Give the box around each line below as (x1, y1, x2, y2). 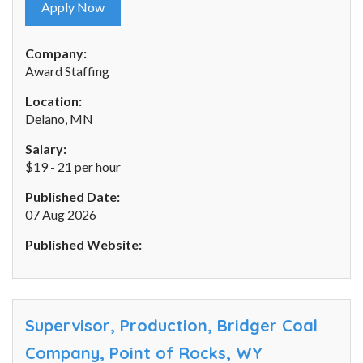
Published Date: (25, 189, 120, 205)
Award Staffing (25, 63, 109, 79)
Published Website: (25, 237, 142, 253)
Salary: (25, 141, 66, 157)
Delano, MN (25, 111, 93, 127)
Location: (25, 93, 82, 109)
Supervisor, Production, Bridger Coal (25, 315, 318, 336)
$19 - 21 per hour (25, 159, 121, 175)
